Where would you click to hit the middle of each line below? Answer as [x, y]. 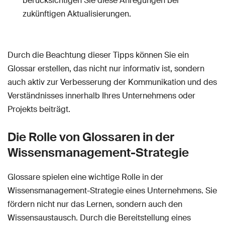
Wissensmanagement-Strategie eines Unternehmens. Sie [112, 190]
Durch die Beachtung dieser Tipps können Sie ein [98, 55]
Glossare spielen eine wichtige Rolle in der [85, 177]
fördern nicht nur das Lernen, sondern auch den [95, 204]
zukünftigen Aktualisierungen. [77, 14]
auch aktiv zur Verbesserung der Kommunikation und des [112, 82]
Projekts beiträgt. [39, 109]
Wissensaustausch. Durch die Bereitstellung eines [99, 217]
